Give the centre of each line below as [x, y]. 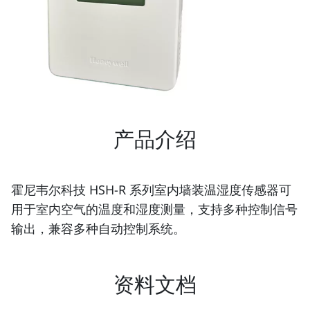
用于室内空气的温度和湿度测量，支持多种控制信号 [154, 209]
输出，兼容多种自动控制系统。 [98, 228]
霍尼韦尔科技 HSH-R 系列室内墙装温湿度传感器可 [151, 189]
